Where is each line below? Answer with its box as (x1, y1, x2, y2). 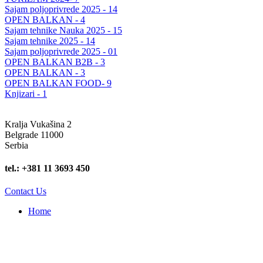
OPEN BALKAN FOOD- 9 (5, 77, 112, 88)
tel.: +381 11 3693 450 (5, 163, 90, 173)
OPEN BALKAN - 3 (5, 67, 85, 77)
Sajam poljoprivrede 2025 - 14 (5, 4, 117, 14)
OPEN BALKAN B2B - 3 (5, 56, 105, 67)
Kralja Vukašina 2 (5, 119, 72, 129)
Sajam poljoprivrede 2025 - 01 (5, 46, 117, 56)
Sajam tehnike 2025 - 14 (5, 35, 95, 46)
